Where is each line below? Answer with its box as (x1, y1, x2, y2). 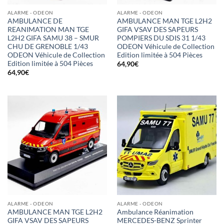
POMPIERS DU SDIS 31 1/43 (116, 33, 205, 42)
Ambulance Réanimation (116, 207, 193, 216)
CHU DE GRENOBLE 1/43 (7, 42, 88, 50)
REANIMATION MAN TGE (7, 25, 89, 33)
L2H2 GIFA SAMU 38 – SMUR (7, 33, 99, 42)
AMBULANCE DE (7, 16, 62, 25)
